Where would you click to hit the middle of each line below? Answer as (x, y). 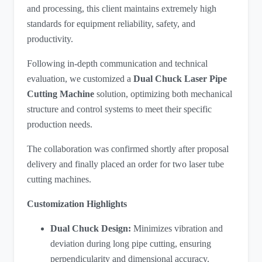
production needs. (60, 125)
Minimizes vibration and (178, 229)
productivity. (50, 39)
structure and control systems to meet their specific (120, 109)
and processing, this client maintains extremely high (122, 9)
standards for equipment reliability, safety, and (111, 24)
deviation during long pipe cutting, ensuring (131, 244)
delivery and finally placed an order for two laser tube (126, 164)
